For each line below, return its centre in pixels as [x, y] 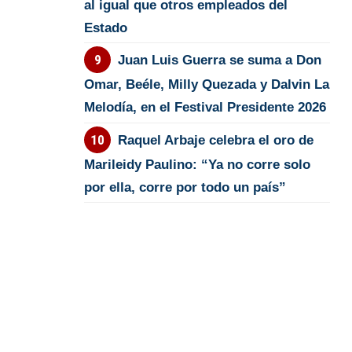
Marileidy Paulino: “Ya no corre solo [198, 164]
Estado [106, 27]
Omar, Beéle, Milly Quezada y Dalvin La [207, 85]
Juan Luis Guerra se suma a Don [219, 60]
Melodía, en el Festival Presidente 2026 [205, 108]
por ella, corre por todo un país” [185, 187]
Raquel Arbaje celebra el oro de [215, 140]
